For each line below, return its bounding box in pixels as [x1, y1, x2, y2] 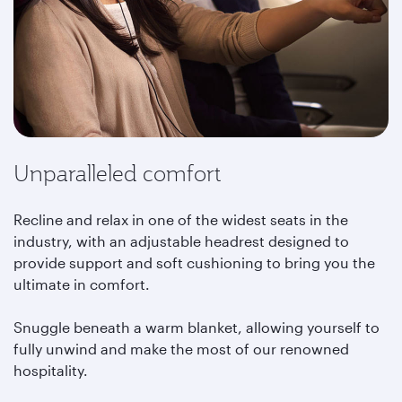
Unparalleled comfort [13, 159, 221, 188]
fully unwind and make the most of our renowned [13, 340, 349, 357]
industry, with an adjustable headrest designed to [13, 232, 349, 249]
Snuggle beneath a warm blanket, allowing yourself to [13, 319, 380, 336]
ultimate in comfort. [13, 275, 150, 293]
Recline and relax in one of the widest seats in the [13, 211, 348, 228]
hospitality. [13, 362, 92, 379]
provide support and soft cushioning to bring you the [13, 254, 375, 271]
